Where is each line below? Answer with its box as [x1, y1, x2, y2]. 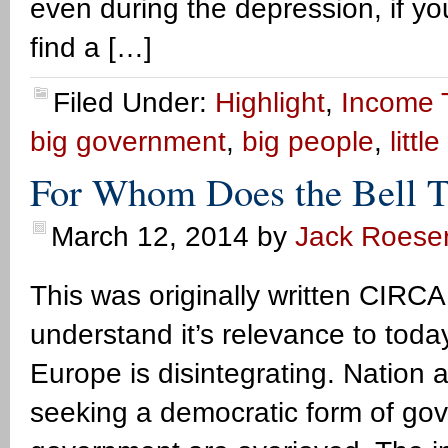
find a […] [30, 32, 152, 63]
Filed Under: [53, 87, 215, 118]
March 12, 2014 [51, 221, 249, 252]
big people [242, 126, 374, 157]
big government [30, 126, 226, 157]
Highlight [215, 87, 325, 118]
